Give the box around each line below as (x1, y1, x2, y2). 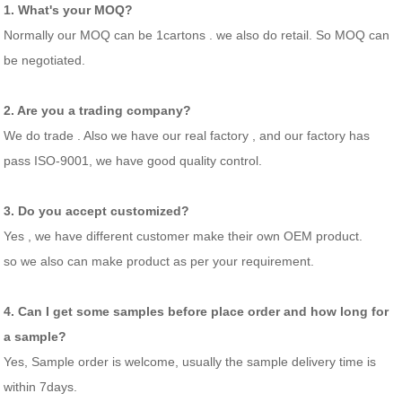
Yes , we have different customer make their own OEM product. (4, 228, 363, 243)
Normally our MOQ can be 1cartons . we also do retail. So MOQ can (4, 27, 390, 42)
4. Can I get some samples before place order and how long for (4, 303, 389, 319)
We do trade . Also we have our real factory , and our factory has (4, 127, 371, 143)
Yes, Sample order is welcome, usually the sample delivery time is (4, 354, 377, 369)
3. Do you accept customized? (4, 203, 190, 218)
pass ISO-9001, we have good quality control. (4, 153, 263, 168)
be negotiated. (4, 52, 86, 67)
